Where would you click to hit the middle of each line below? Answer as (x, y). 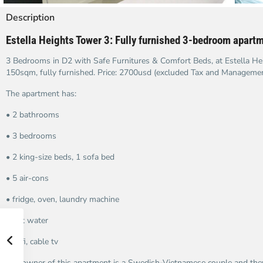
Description (30, 18)
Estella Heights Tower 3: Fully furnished (93, 41)
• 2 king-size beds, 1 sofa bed (60, 157)
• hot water (27, 220)
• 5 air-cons (27, 178)
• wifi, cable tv (32, 242)
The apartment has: (41, 94)
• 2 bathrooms (33, 115)
